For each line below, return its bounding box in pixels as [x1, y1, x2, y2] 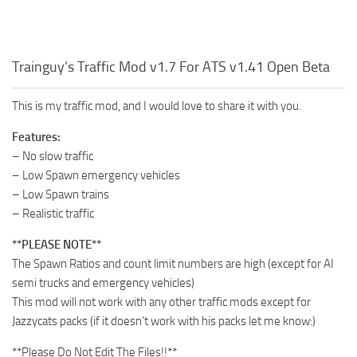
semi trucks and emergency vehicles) [12, 276, 194, 290]
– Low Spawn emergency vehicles [12, 168, 180, 182]
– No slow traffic [12, 149, 93, 163]
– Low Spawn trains [12, 187, 109, 202]
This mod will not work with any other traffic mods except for [12, 295, 311, 309]
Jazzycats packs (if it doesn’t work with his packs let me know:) [12, 314, 316, 328]
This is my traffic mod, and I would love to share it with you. [12, 99, 301, 113]
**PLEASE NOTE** [12, 237, 101, 252]
